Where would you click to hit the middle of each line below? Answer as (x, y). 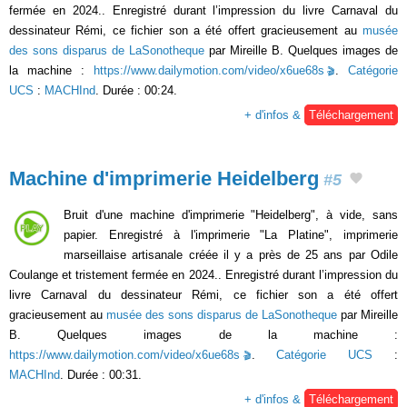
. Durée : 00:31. (101, 375)
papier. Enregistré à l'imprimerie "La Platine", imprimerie (231, 235)
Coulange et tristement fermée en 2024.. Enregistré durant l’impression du (203, 275)
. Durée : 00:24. (136, 90)
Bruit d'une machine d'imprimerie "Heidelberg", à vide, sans (231, 215)
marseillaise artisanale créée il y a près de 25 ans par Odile (231, 255)
